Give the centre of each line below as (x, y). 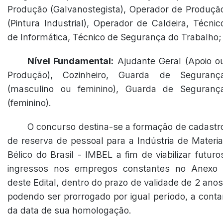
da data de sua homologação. (69, 210)
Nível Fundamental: (71, 61)
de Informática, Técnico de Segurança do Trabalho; (114, 37)
